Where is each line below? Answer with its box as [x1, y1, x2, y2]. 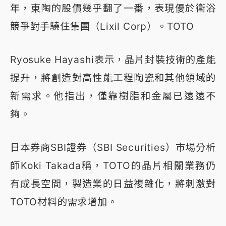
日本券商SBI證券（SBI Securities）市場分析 [10, 141, 216, 153]
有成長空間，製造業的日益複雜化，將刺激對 [10, 177, 216, 190]
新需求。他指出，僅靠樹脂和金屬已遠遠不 [10, 89, 216, 102]
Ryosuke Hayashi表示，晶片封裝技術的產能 [10, 53, 216, 66]
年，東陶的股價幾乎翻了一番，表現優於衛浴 [10, 2, 216, 14]
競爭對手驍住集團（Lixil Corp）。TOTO [10, 20, 194, 32]
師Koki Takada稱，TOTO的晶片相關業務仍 [10, 159, 216, 172]
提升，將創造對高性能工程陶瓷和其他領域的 [10, 71, 216, 84]
